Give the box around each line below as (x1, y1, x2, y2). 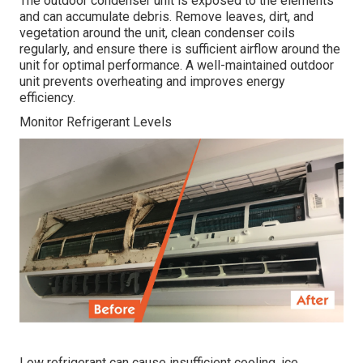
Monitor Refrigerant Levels (19, 114, 172, 130)
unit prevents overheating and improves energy (19, 74, 285, 90)
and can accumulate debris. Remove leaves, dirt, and (19, 9, 314, 25)
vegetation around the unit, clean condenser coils (19, 25, 295, 41)
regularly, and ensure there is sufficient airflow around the (19, 41, 340, 58)
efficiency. (19, 90, 75, 106)
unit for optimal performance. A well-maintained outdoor (19, 58, 334, 74)
